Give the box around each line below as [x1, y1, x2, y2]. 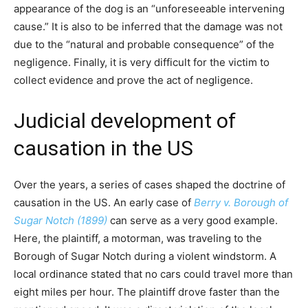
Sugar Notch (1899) [14, 214, 107, 228]
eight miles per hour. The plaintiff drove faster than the [14, 285, 280, 299]
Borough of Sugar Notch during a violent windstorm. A [14, 250, 276, 263]
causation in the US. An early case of [14, 196, 194, 210]
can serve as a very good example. [110, 214, 278, 228]
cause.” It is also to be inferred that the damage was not [14, 20, 283, 34]
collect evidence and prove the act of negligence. [14, 74, 253, 87]
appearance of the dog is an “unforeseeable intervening [14, 2, 285, 16]
